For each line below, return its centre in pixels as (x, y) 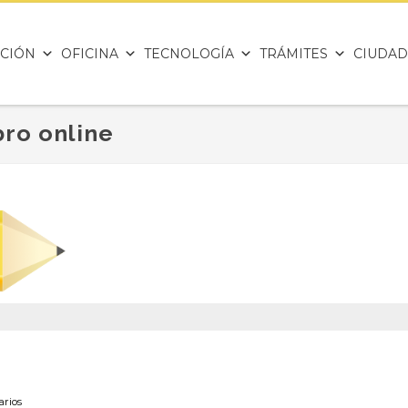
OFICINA (90, 54)
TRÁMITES (294, 54)
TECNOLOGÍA (189, 54)
